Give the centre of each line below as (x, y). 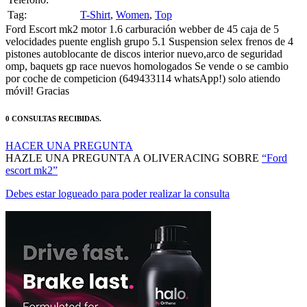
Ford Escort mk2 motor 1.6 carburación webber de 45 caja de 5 (142, 12)
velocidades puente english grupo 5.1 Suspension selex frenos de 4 (149, 24)
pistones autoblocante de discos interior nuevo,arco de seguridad (144, 36)
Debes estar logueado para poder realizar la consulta (118, 176)
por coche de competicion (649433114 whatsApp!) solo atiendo (143, 61)
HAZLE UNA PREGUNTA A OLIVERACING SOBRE (134, 140)
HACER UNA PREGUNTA (69, 128)
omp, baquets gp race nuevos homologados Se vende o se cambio (147, 49)
